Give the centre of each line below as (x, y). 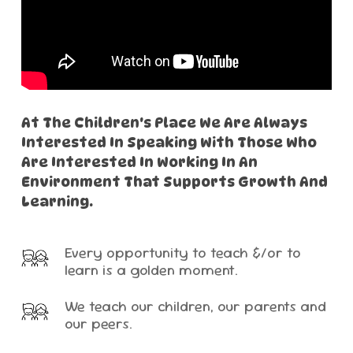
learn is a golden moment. (151, 269)
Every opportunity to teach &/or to (182, 252)
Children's (112, 122)
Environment (71, 181)
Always (280, 122)
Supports (199, 181)
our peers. (98, 323)
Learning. (57, 201)
